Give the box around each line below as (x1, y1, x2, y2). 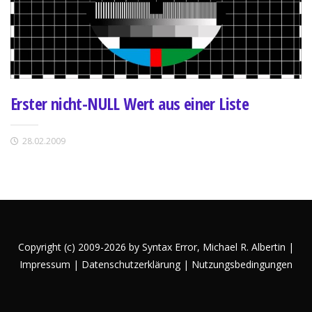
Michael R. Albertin (203, 240, 288, 253)
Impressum (19, 257, 70, 271)
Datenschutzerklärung (81, 257, 180, 271)
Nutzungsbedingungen (192, 257, 292, 271)
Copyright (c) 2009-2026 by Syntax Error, (18, 240, 203, 253)
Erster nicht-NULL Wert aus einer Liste (10, 91, 249, 115)
